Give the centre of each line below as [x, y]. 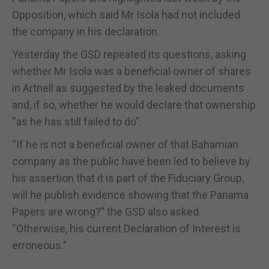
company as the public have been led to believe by [131, 161]
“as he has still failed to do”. [77, 121]
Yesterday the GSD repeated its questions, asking [129, 54]
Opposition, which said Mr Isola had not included [126, 14]
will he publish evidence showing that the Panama [130, 195]
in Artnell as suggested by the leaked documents [128, 88]
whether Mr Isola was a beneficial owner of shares [131, 71]
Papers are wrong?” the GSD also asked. [107, 211]
